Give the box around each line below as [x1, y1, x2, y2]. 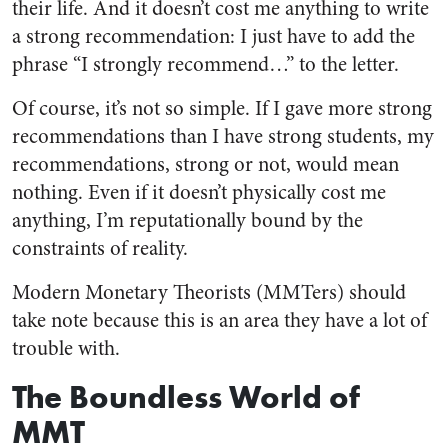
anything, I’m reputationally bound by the [12, 206, 363, 236]
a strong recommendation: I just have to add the [12, 22, 415, 52]
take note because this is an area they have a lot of [12, 306, 427, 336]
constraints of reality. [12, 234, 188, 264]
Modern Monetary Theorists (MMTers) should [12, 278, 406, 308]
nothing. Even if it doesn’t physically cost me [12, 178, 386, 208]
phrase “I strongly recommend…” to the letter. [12, 50, 399, 80]
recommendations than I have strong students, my [12, 122, 434, 152]
